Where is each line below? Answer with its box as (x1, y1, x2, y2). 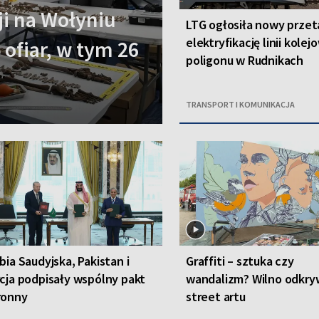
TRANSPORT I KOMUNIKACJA (186, 98, 295, 110)
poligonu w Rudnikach (186, 51, 304, 68)
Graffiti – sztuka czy (186, 252, 294, 269)
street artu (186, 288, 246, 305)
